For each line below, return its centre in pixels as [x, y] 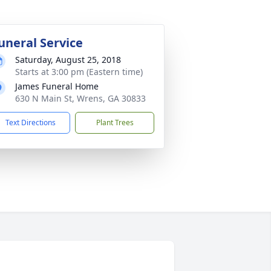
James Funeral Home [57, 86]
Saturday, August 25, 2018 [68, 60]
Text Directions [31, 122]
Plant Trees [115, 122]
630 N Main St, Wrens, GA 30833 [80, 98]
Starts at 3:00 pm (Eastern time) [79, 72]
